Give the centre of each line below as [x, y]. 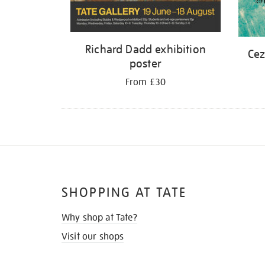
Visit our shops [93, 236]
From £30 [146, 83]
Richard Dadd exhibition [146, 49]
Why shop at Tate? [99, 217]
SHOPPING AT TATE [124, 192]
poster [146, 64]
